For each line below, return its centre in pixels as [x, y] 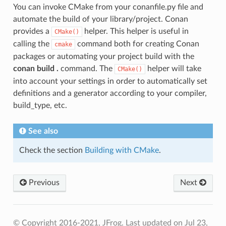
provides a [32, 31]
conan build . [36, 68]
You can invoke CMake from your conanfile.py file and [108, 7]
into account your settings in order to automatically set [110, 81]
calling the [32, 44]
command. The [86, 68]
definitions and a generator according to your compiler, [110, 93]
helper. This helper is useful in [135, 31]
